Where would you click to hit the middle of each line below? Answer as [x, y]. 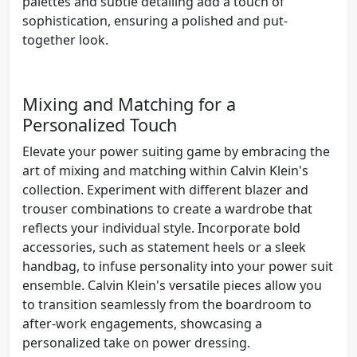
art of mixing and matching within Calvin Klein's [165, 170]
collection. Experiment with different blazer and [165, 189]
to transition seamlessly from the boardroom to [167, 304]
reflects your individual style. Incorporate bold [161, 228]
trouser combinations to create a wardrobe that [167, 208]
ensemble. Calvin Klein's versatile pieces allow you [172, 285]
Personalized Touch [100, 124]
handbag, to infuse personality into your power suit [178, 266]
